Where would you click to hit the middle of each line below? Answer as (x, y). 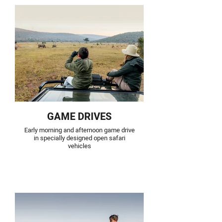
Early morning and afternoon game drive (79, 130)
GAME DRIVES (79, 117)
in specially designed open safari (79, 138)
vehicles (79, 146)
